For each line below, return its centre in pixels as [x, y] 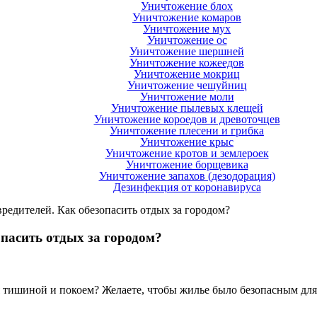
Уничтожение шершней [187, 51]
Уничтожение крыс [187, 142]
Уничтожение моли [187, 97]
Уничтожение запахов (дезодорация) [187, 176]
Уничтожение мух [187, 29]
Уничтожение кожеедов [187, 63]
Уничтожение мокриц [187, 74]
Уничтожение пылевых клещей [187, 108]
